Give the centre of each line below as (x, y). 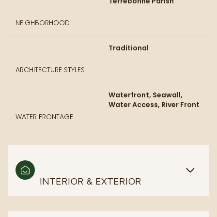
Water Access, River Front (154, 104)
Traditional (129, 48)
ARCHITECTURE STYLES (50, 70)
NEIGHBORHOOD (43, 23)
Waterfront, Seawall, (146, 95)
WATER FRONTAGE (44, 116)
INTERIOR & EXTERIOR (91, 181)
